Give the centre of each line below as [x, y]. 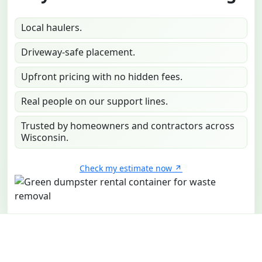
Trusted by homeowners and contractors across [128, 125]
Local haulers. [51, 27]
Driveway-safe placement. [78, 52]
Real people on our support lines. [94, 101]
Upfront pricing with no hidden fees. [102, 76]
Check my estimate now [126, 168]
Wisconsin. [45, 137]
